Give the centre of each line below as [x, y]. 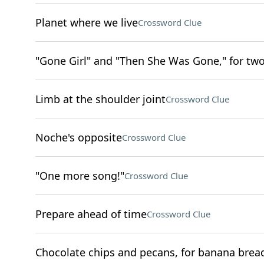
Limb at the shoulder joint [100, 99]
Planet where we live [86, 22]
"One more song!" [80, 176]
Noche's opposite [78, 137]
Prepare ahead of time [91, 214]
